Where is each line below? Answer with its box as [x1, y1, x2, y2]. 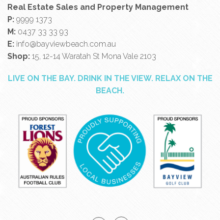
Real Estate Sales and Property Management [7, 2, 189, 12]
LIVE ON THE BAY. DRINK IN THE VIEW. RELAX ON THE [7, 74, 213, 83]
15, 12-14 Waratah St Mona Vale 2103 [30, 52, 156, 61]
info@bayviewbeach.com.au [16, 39, 116, 49]
